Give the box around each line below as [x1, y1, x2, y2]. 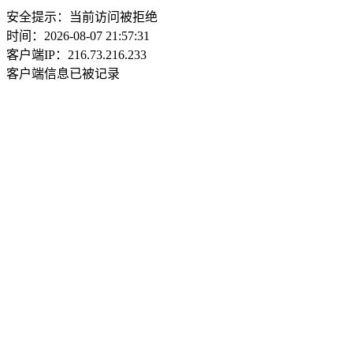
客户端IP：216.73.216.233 [6, 48, 147, 61]
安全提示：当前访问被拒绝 [6, 10, 158, 24]
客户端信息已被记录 [6, 67, 120, 80]
